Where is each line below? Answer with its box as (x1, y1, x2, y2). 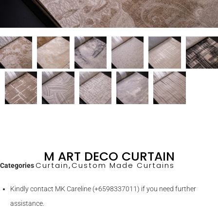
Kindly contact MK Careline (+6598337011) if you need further (10, 184, 196, 193)
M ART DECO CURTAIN (43, 147, 175, 165)
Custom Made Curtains (72, 160, 175, 170)
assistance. (10, 199, 44, 207)
